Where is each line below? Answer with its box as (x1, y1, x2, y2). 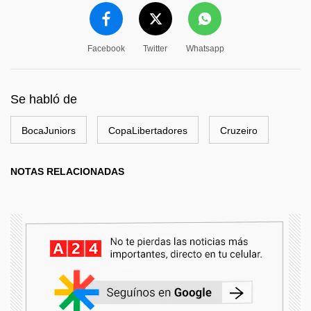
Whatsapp (185, 44, 224, 53)
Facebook (87, 44, 125, 53)
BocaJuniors (22, 125, 76, 136)
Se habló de (10, 92, 77, 106)
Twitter (143, 44, 167, 53)
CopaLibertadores (108, 125, 187, 136)
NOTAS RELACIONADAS (10, 166, 124, 177)
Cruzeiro (220, 125, 258, 136)
